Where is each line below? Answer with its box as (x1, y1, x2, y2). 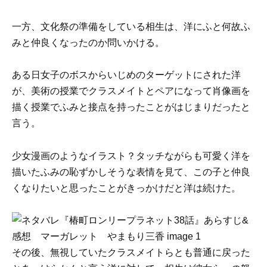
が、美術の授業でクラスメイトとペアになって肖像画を (12, 86, 250, 97)
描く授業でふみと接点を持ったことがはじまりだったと (12, 102, 250, 113)
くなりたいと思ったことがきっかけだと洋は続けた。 (12, 182, 241, 193)
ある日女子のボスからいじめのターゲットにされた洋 (12, 70, 241, 80)
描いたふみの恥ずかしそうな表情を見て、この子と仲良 (12, 166, 250, 177)
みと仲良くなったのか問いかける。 (12, 38, 164, 48)
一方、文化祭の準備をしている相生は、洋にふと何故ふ (12, 21, 250, 32)
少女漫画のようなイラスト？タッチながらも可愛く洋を (12, 150, 250, 161)
